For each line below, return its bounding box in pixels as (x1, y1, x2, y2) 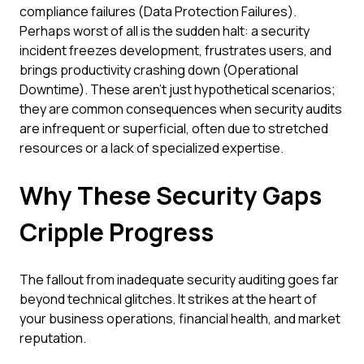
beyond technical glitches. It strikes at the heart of (19, 290, 317, 308)
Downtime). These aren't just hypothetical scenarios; (19, 80, 336, 98)
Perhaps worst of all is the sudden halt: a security (19, 22, 310, 40)
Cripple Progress (19, 215, 214, 249)
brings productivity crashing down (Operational (19, 61, 298, 79)
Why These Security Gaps (19, 179, 322, 212)
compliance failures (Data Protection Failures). (19, 2, 297, 20)
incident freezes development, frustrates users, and (19, 41, 331, 59)
